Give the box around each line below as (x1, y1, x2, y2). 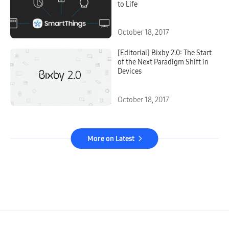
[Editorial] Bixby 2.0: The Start (118, 49, 212, 58)
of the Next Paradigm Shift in (118, 58, 209, 67)
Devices (118, 67, 142, 76)
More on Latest (87, 134, 134, 143)
